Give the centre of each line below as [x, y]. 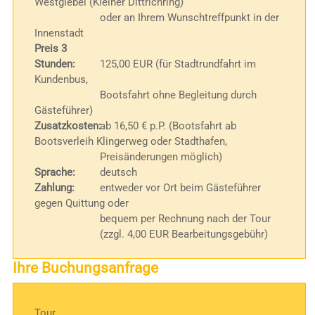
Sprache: [55, 173]
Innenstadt [59, 33]
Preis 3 [51, 49]
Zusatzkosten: [68, 126]
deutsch [117, 173]
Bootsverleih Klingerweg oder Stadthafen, [131, 142]
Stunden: [55, 64]
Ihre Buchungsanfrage [85, 268]
